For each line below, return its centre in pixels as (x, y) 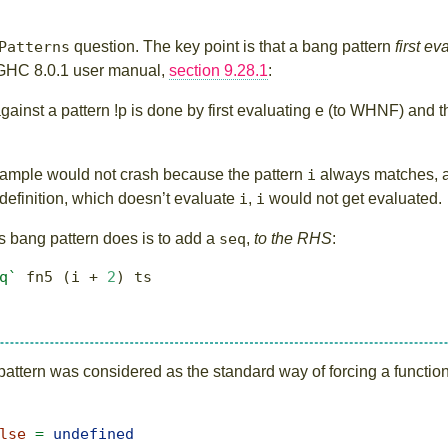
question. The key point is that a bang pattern (232, 46)
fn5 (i (53, 276)
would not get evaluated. (353, 198)
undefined (93, 433)
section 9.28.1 (218, 70)
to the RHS (293, 238)
